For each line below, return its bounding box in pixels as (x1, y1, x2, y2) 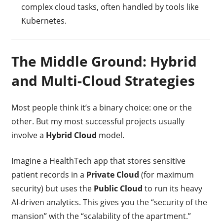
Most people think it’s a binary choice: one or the (11, 102, 192, 113)
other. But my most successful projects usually (11, 115, 184, 127)
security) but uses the (11, 183, 94, 194)
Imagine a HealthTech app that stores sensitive (11, 155, 185, 166)
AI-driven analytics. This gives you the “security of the (11, 196, 207, 208)
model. (96, 129, 124, 141)
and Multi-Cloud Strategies (11, 71, 195, 90)
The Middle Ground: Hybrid (11, 51, 197, 71)
